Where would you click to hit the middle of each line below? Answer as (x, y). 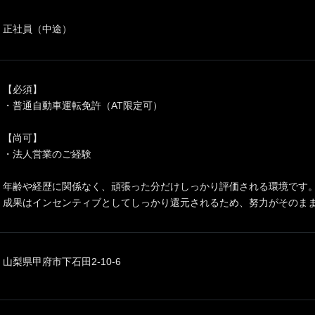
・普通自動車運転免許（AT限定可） (83, 105)
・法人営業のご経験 (47, 154)
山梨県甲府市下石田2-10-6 (62, 261)
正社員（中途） (37, 28)
